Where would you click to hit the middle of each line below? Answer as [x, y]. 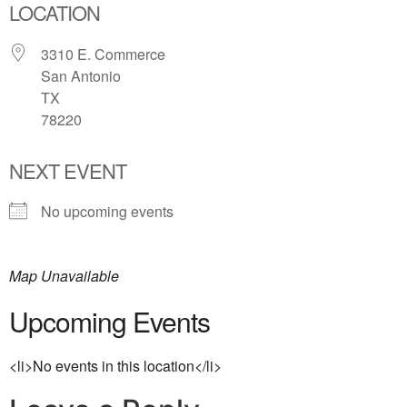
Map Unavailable [64, 275]
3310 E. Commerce [103, 54]
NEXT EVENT [68, 170]
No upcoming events [107, 211]
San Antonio [81, 75]
